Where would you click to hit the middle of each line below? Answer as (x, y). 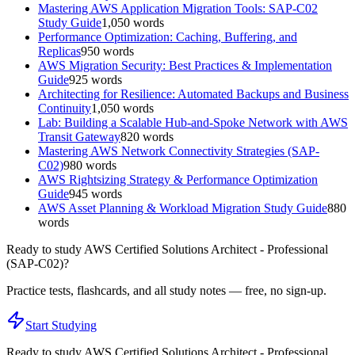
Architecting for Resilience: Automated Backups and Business (193, 94)
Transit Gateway (79, 136)
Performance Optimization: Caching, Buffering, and (168, 36)
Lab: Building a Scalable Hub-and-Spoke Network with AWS (193, 122)
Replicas (59, 51)
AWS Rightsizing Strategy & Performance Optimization (178, 179)
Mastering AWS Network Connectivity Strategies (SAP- (179, 151)
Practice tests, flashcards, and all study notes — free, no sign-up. (166, 290)
